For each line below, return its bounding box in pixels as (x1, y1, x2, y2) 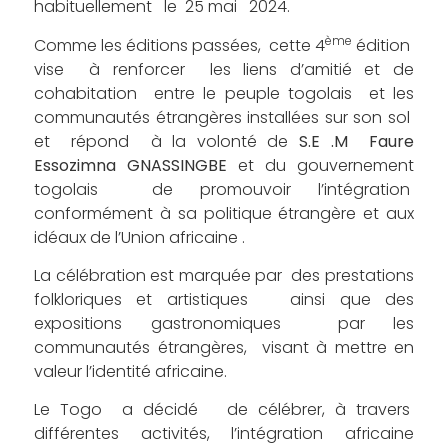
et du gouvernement (227, 153, 414, 177)
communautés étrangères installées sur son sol (34, 105, 414, 129)
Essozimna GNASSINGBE (34, 153, 227, 177)
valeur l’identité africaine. (34, 360, 227, 384)
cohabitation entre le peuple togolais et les (34, 81, 414, 105)
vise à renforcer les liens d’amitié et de (34, 57, 414, 81)
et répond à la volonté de (34, 129, 300, 153)
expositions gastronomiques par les (34, 312, 414, 336)
